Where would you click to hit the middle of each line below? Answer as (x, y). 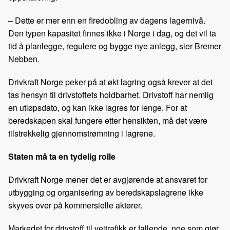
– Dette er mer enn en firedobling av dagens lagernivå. (107, 21)
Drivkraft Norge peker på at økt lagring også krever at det (110, 82)
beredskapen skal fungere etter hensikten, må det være (108, 121)
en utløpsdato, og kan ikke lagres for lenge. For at (98, 108)
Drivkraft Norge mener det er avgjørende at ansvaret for (108, 180)
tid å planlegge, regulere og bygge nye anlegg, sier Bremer (115, 46)
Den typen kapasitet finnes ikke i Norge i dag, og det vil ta (112, 33)
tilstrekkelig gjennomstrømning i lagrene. (82, 133)
